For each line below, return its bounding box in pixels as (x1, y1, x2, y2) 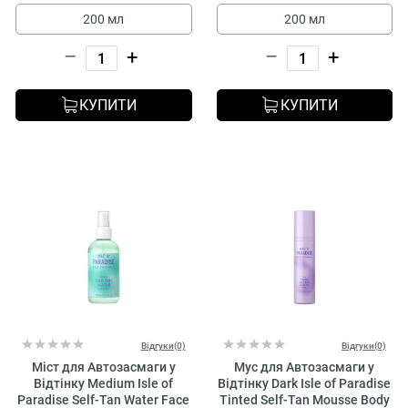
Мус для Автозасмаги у (234, 359, 375, 374)
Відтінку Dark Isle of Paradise (218, 375, 392, 391)
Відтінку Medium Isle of (34, 375, 174, 391)
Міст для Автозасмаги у (31, 359, 176, 374)
